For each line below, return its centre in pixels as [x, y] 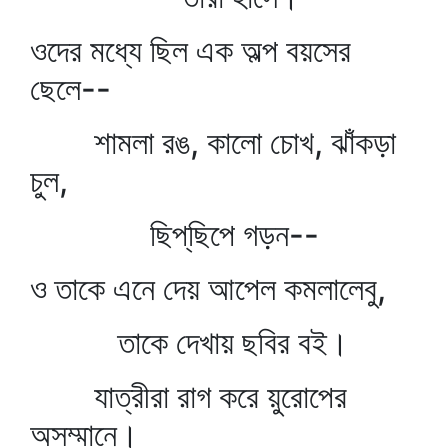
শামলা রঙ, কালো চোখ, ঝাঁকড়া [213, 142]
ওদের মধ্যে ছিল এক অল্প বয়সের [190, 50]
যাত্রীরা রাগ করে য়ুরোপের [188, 396]
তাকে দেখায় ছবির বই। [189, 342]
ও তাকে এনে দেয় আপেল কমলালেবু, [208, 288]
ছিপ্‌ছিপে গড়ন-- [174, 234]
